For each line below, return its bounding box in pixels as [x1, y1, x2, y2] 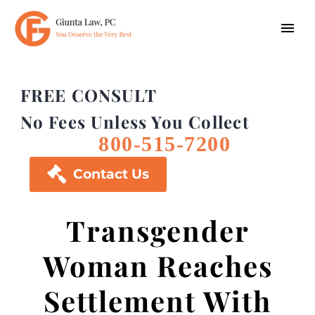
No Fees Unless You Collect [20, 110, 249, 133]
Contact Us [73, 166, 149, 182]
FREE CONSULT [20, 84, 157, 106]
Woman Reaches [42, 247, 273, 284]
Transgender [65, 212, 250, 249]
